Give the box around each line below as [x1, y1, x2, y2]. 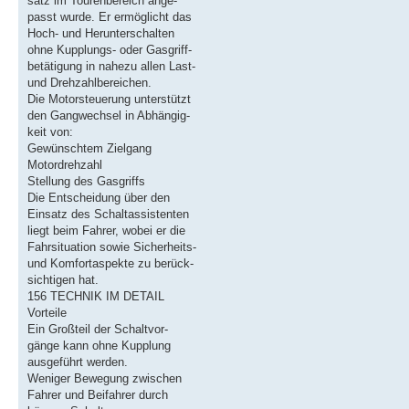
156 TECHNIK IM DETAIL [27, 289, 164, 304]
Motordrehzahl [27, 158, 102, 173]
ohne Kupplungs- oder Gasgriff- [27, 43, 192, 58]
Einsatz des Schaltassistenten [27, 207, 189, 222]
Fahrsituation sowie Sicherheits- [27, 240, 196, 255]
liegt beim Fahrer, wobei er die [27, 224, 185, 238]
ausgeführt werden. [27, 355, 128, 370]
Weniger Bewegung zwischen [27, 372, 182, 386]
